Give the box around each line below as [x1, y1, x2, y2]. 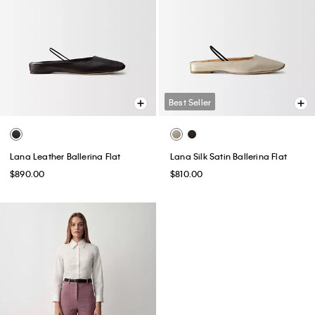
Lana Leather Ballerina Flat [10, 150, 121, 162]
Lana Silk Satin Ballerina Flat [170, 150, 287, 162]
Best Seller [169, 96, 212, 108]
